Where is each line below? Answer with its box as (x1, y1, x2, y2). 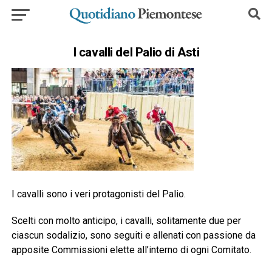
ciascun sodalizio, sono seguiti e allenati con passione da (11, 229, 256, 241)
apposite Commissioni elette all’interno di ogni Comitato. (11, 244, 251, 256)
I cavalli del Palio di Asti (72, 45, 200, 59)
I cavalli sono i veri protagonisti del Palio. (11, 188, 186, 200)
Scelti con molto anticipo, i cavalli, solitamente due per (11, 215, 241, 226)
